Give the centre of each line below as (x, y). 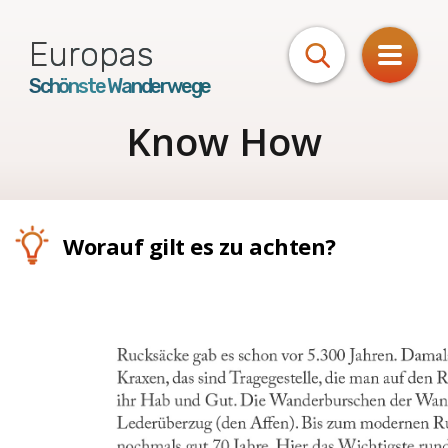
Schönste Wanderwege (120, 86)
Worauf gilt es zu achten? (199, 246)
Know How (224, 141)
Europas (91, 54)
